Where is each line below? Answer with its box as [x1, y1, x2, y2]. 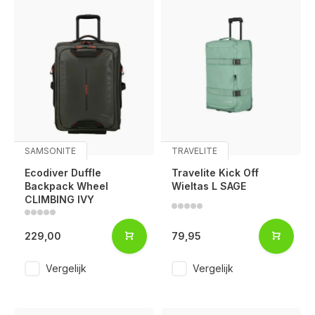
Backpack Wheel [25, 179, 108, 192]
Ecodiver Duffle [25, 166, 101, 179]
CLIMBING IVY [25, 193, 94, 205]
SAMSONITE [25, 145, 76, 156]
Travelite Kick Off [172, 166, 259, 179]
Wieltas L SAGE [172, 179, 246, 192]
